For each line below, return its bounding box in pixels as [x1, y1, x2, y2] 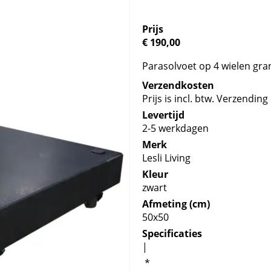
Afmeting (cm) [142, 197, 211, 211]
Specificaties [142, 227, 203, 240]
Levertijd [142, 108, 185, 122]
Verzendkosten [142, 79, 215, 92]
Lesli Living [142, 151, 191, 165]
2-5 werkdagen [142, 122, 209, 135]
